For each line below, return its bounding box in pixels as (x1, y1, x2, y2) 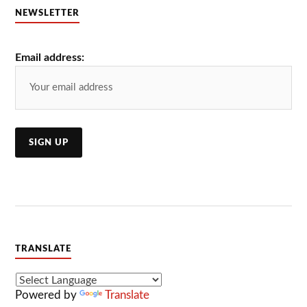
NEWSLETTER (15, 8, 80, 19)
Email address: (15, 52, 85, 64)
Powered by (15, 288, 80, 301)
